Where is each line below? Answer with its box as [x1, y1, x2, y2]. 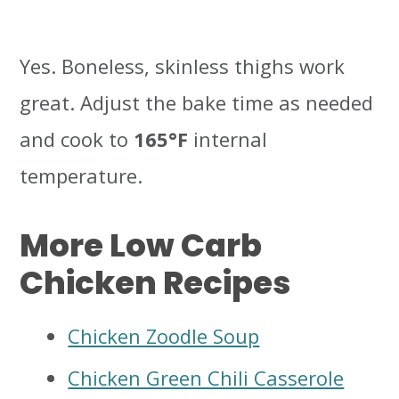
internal [188, 126, 268, 153]
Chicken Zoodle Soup [68, 322, 260, 350]
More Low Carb [20, 223, 263, 269]
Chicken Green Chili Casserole [68, 364, 345, 392]
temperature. [20, 162, 143, 190]
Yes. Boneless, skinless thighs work [20, 53, 346, 80]
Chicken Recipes [20, 260, 291, 306]
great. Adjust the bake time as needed [20, 89, 374, 117]
